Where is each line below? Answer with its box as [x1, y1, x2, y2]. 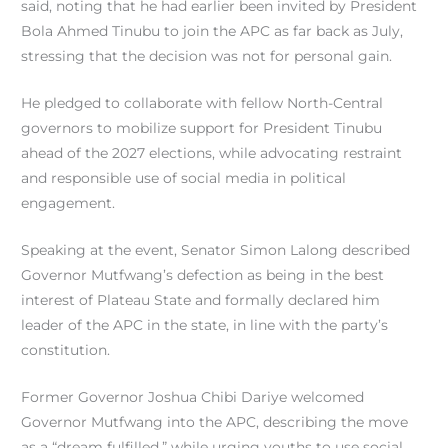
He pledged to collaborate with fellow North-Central [21, 95, 384, 112]
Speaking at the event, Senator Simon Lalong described [21, 241, 411, 258]
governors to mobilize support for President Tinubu [21, 120, 383, 137]
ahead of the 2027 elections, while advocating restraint [21, 145, 403, 162]
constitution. [21, 341, 111, 358]
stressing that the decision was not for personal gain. [21, 48, 393, 65]
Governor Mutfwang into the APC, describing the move [21, 413, 409, 430]
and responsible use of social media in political [21, 170, 347, 187]
